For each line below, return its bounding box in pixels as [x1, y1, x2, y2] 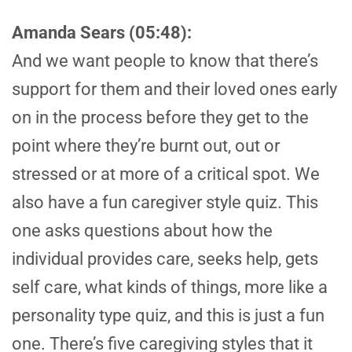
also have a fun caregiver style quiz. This [12, 192, 318, 213]
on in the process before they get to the [12, 108, 309, 128]
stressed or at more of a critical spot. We [12, 164, 320, 185]
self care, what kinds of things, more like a [12, 277, 328, 298]
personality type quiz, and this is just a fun [12, 306, 324, 326]
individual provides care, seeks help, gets [12, 249, 318, 269]
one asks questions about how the [12, 221, 273, 241]
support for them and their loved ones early [12, 79, 337, 100]
